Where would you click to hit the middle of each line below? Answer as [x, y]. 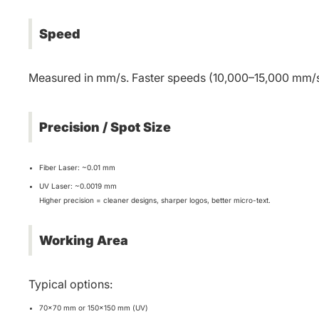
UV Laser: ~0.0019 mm [78, 186]
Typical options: [70, 284]
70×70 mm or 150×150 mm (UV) [94, 308]
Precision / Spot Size [105, 127]
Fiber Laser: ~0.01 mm [77, 167]
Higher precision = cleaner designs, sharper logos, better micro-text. [155, 200]
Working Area [84, 240]
